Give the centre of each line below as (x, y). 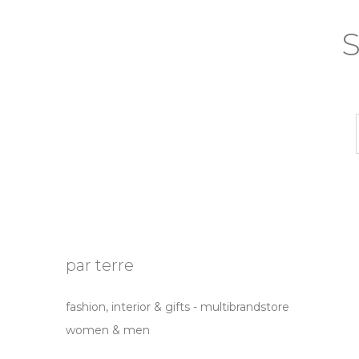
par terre (100, 265)
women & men (108, 330)
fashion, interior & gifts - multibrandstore (177, 307)
